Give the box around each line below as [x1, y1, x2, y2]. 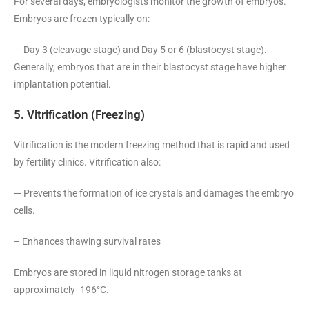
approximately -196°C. [14, 283, 109, 295]
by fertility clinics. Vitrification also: [14, 156, 161, 168]
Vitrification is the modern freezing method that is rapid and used [14, 139, 290, 150]
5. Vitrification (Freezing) [14, 107, 145, 121]
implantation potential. [14, 78, 111, 90]
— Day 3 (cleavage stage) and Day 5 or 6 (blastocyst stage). [14, 43, 267, 55]
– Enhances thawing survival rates [14, 235, 161, 247]
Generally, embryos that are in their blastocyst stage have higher [14, 61, 286, 72]
